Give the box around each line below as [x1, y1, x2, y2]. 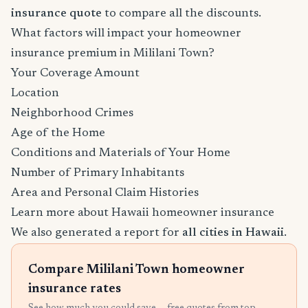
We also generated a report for [11, 227, 182, 239]
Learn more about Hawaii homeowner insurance [11, 207, 274, 219]
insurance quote [11, 8, 102, 20]
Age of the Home [11, 127, 105, 140]
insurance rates [28, 283, 121, 296]
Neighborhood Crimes [11, 107, 133, 120]
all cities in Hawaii [182, 227, 284, 239]
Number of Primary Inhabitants [11, 167, 184, 179]
